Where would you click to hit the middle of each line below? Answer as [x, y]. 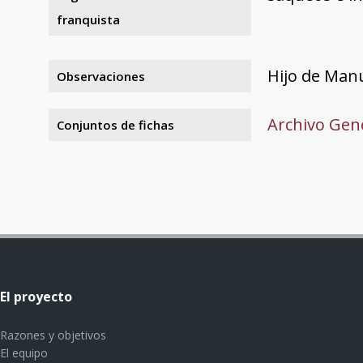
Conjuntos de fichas [115, 124]
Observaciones [101, 76]
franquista [88, 19]
